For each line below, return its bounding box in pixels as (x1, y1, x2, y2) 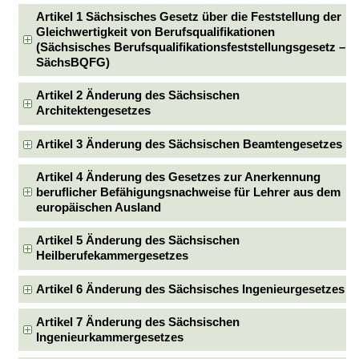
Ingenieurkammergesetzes (36, 330, 184, 344)
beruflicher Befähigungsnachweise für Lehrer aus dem (36, 185, 341, 199)
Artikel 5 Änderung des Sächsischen (36, 234, 240, 248)
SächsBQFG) (36, 56, 111, 69)
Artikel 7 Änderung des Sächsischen (36, 315, 240, 329)
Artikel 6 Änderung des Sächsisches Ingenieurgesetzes (36, 282, 345, 296)
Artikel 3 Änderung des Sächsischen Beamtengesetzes (36, 137, 343, 151)
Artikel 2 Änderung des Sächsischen (36, 89, 240, 103)
